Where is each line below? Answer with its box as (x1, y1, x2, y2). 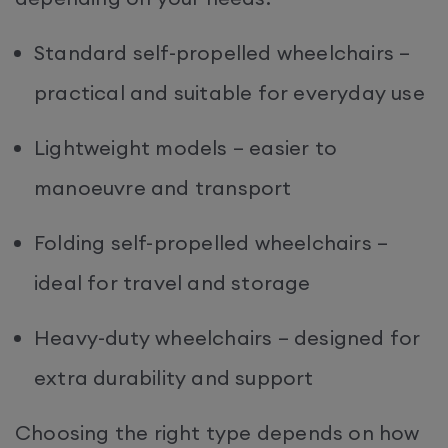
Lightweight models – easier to (34, 134, 337, 160)
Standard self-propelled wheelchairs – (34, 39, 411, 65)
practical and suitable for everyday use (34, 79, 431, 105)
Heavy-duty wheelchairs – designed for (34, 324, 421, 350)
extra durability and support (34, 364, 319, 390)
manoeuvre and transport (34, 174, 297, 200)
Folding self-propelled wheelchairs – (34, 229, 389, 255)
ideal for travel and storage (34, 269, 316, 295)
